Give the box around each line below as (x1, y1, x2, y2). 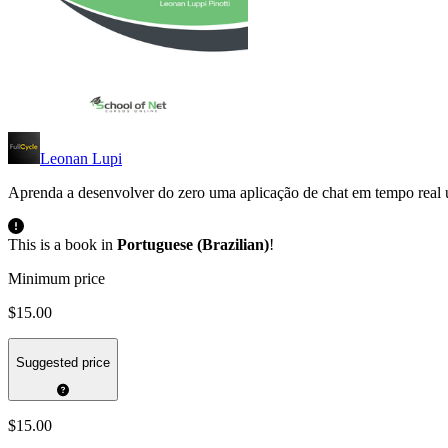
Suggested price (16, 354, 110, 370)
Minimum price (8, 270, 105, 288)
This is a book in (8, 236, 117, 254)
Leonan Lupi (40, 150, 122, 168)
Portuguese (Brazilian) (117, 236, 269, 254)
